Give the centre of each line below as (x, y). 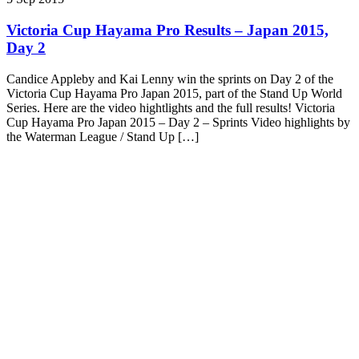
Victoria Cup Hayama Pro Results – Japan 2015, (167, 30)
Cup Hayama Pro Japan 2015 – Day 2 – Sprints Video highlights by (178, 122)
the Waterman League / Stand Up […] (103, 136)
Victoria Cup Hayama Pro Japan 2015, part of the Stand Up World (174, 93)
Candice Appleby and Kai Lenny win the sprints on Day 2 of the (170, 79)
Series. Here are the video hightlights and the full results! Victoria (171, 107)
